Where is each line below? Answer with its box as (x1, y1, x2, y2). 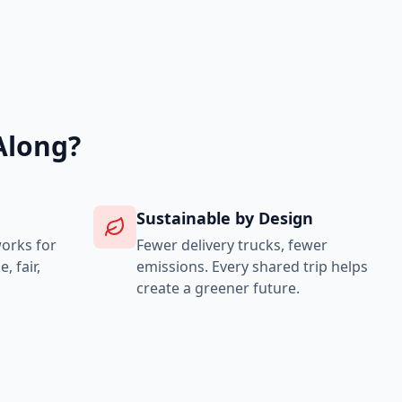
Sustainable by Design (136, 207, 313, 229)
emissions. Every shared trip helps (136, 257, 368, 276)
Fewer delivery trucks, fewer (136, 235, 328, 255)
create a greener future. (136, 278, 300, 298)
